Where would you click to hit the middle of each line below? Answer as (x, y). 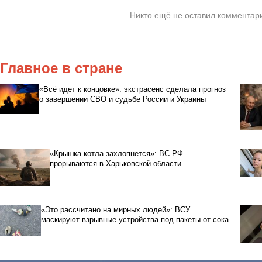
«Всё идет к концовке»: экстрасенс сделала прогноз (133, 89)
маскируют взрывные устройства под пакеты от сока (135, 220)
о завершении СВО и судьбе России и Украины (123, 99)
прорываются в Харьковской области (115, 164)
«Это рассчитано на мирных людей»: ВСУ (115, 210)
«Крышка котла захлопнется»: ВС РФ (116, 154)
